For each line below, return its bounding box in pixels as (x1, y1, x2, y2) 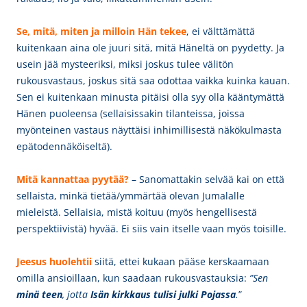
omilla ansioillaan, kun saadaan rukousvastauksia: (16, 271, 249, 284)
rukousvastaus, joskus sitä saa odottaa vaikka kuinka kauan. (16, 74, 290, 87)
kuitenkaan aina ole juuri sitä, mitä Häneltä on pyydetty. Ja (16, 41, 284, 54)
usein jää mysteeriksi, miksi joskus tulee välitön (16, 58, 234, 71)
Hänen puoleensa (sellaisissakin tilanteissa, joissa (16, 107, 245, 120)
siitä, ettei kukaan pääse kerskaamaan (95, 255, 269, 268)
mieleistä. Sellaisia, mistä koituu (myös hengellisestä (16, 206, 257, 219)
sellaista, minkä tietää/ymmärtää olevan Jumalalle (16, 189, 245, 202)
